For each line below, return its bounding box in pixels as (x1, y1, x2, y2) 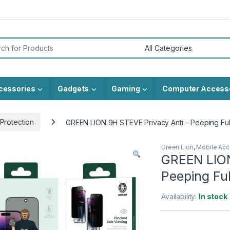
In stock (199, 192, 227, 201)
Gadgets (57, 84, 89, 93)
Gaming (111, 84, 140, 93)
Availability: (161, 192, 199, 201)
